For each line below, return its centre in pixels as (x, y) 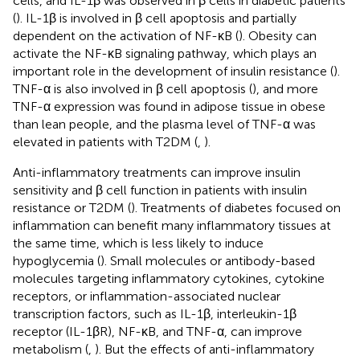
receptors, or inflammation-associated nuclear (147, 296)
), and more (285, 88)
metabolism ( (51, 349)
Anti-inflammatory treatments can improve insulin (157, 172)
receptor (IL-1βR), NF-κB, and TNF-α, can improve (157, 331)
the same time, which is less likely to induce (138, 243)
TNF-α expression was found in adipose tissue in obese (169, 106)
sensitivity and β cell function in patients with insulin (160, 190)
